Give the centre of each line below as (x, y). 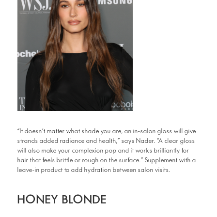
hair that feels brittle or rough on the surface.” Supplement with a (107, 160)
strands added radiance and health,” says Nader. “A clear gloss (106, 141)
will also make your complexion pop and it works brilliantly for (103, 151)
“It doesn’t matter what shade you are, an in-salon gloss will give (107, 131)
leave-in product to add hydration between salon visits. (94, 170)
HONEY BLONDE (62, 200)
